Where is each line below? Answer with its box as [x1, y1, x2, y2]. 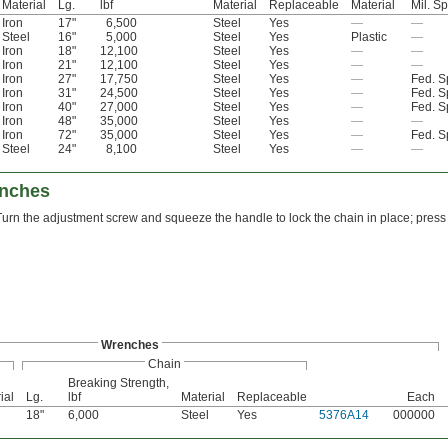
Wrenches [101, 338, 159, 353]
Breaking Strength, [68, 376, 169, 391]
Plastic [351, 30, 387, 45]
